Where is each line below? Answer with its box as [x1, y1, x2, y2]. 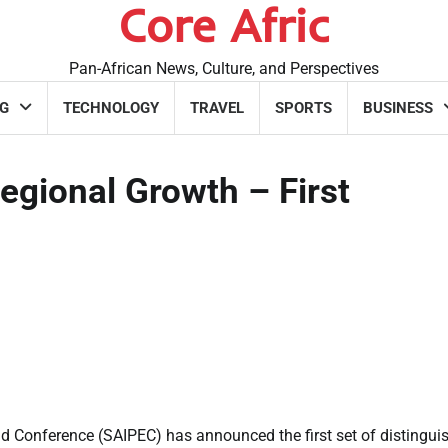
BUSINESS [363, 99, 433, 117]
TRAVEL [190, 99, 244, 117]
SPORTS [275, 99, 332, 117]
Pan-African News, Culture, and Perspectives [69, 59, 379, 78]
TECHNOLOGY [63, 99, 159, 117]
